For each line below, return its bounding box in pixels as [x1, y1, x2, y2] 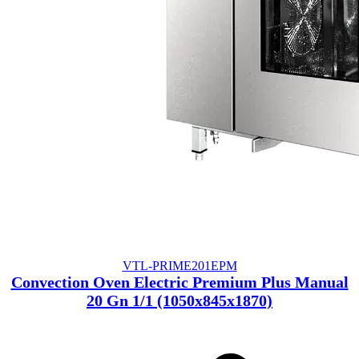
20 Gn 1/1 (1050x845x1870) [87, 291, 272, 309]
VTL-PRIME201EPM [122, 258, 237, 272]
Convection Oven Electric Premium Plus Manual [10, 272, 349, 291]
